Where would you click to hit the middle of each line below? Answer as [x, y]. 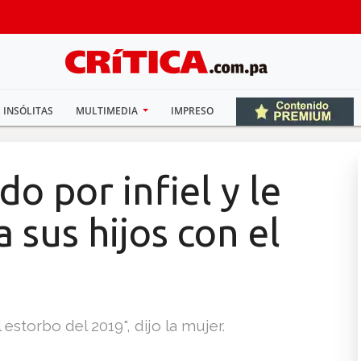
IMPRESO [193, 111]
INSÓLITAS [28, 111]
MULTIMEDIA [108, 111]
